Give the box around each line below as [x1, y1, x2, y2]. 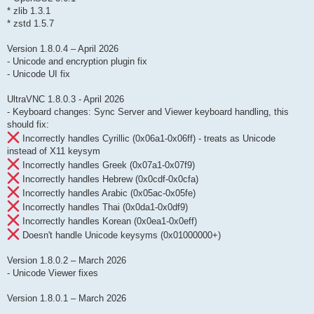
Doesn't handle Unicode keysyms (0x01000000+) [20, 230, 221, 241]
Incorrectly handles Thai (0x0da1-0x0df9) [20, 202, 188, 213]
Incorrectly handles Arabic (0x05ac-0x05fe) [20, 188, 196, 199]
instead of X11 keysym [7, 146, 100, 157]
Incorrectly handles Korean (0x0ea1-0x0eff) [20, 216, 197, 227]
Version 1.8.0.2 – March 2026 [7, 255, 126, 266]
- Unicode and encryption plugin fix [7, 56, 147, 67]
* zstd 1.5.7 [7, 18, 54, 29]
